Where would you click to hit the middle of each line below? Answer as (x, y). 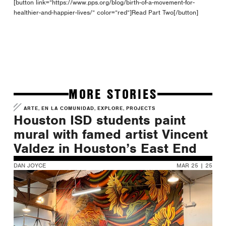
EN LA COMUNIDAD (68, 108)
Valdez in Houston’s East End (105, 149)
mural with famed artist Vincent (110, 134)
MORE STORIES (113, 94)
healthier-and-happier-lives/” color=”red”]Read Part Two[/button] (106, 12)
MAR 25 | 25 (195, 166)
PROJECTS (141, 108)
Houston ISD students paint (99, 120)
